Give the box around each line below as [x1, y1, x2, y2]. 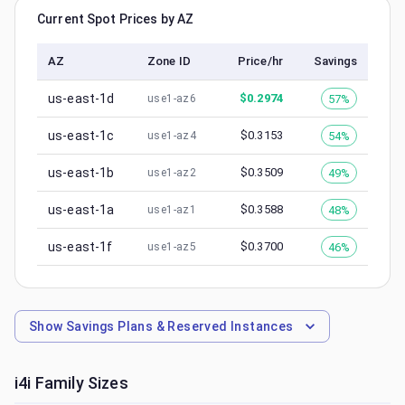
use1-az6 [147, 92, 197, 105]
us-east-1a [48, 202, 115, 217]
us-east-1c [48, 128, 115, 143]
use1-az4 [147, 129, 197, 142]
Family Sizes [31, 373, 128, 392]
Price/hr [237, 54, 283, 68]
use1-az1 [147, 203, 197, 216]
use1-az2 [147, 166, 197, 179]
